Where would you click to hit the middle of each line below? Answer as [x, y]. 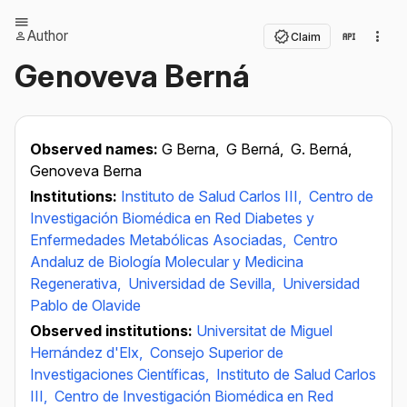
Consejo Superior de [217, 352]
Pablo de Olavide [85, 305]
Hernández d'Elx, [88, 352]
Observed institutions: [113, 331]
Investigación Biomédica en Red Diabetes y [172, 218]
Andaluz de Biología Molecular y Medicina [167, 262]
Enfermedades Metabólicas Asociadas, [160, 240]
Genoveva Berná [133, 76]
